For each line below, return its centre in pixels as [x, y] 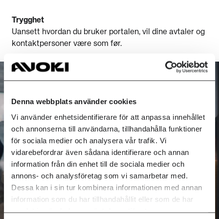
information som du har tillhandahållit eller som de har [102, 199]
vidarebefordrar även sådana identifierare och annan [100, 152]
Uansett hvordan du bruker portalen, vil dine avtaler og [108, 32]
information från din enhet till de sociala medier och [98, 164]
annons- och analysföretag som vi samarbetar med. [99, 175]
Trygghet [28, 21]
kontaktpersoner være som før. [68, 44]
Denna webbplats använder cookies [74, 101]
